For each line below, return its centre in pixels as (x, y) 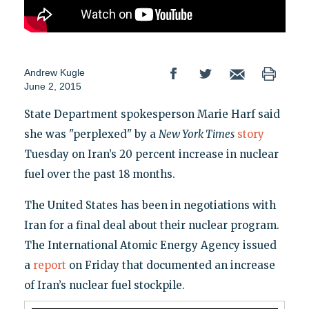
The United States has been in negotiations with (150, 206)
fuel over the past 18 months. (99, 175)
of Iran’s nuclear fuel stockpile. (104, 286)
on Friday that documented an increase (170, 266)
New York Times (196, 134)
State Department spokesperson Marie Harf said (152, 114)
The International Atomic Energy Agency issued (150, 246)
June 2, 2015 (52, 87)
